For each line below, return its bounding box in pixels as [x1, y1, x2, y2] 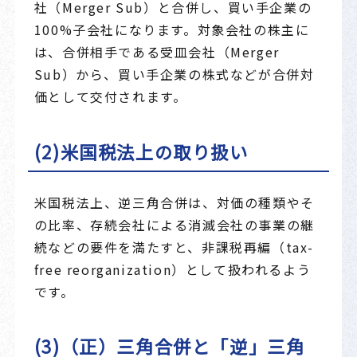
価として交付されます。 [33, 87, 187, 107]
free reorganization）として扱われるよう [33, 259, 312, 279]
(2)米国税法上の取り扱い [33, 138, 249, 164]
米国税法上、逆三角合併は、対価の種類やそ [33, 192, 315, 212]
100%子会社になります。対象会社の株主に [33, 20, 310, 40]
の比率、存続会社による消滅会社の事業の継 [33, 214, 315, 234]
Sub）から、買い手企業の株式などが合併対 [33, 65, 315, 84]
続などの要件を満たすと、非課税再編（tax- [33, 237, 314, 257]
